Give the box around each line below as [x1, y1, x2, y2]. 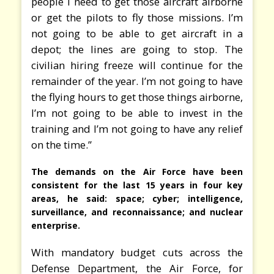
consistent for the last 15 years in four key [31, 179, 243, 191]
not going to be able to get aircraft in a [31, 26, 243, 40]
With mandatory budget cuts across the [31, 245, 243, 259]
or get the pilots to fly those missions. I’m [31, 10, 243, 24]
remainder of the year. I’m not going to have [31, 73, 243, 88]
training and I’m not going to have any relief [31, 121, 243, 136]
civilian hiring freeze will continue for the [31, 57, 243, 72]
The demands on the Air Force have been [31, 165, 243, 177]
